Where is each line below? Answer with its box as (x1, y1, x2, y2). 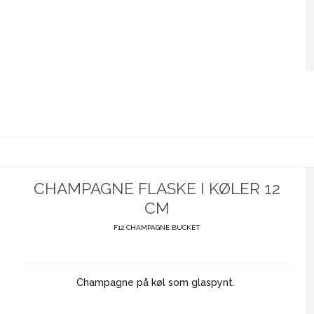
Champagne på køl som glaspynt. (76, 277, 238, 289)
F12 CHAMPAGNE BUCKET (113, 224, 200, 232)
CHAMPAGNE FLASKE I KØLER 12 (33, 179, 280, 198)
